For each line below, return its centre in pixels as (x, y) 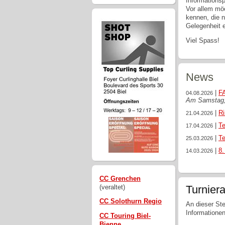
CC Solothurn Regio (131, 201)
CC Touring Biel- (125, 215)
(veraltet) (112, 187)
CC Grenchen (120, 178)
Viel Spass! (203, 40)
